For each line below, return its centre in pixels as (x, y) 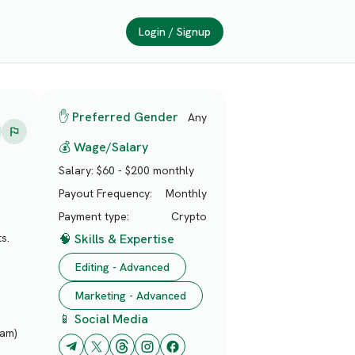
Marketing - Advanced (131, 296)
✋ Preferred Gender (118, 117)
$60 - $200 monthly (145, 171)
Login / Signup (174, 31)
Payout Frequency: (105, 194)
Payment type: (94, 216)
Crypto (189, 216)
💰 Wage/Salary (103, 147)
